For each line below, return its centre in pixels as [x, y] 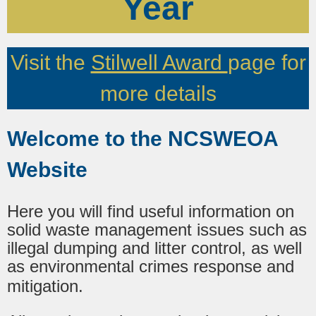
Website [47, 170]
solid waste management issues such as [157, 230]
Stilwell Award [159, 63]
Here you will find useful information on [151, 212]
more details [158, 94]
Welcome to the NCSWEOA [142, 139]
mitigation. [45, 286]
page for [267, 63]
